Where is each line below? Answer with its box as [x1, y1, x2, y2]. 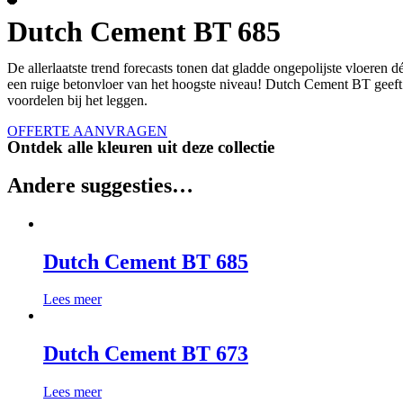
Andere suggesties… [7, 173, 193, 197]
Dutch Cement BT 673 [43, 342, 248, 366]
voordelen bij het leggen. [7, 92, 148, 108]
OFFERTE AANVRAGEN [7, 122, 167, 139]
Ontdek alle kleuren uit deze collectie [7, 137, 274, 157]
